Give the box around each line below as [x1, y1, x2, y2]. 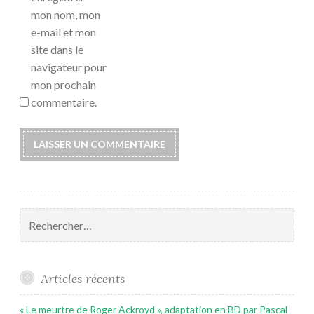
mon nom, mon [31, 8, 100, 22]
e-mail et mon [31, 25, 96, 39]
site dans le [31, 43, 83, 57]
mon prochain [31, 78, 96, 92]
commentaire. [31, 95, 97, 109]
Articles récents [40, 271, 125, 287]
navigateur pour [31, 60, 107, 74]
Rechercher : [19, 209, 75, 221]
